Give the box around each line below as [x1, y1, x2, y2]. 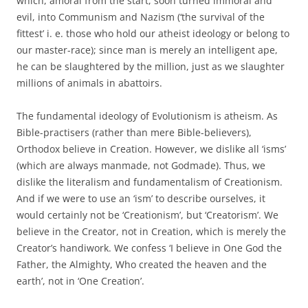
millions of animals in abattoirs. [16, 76, 162, 89]
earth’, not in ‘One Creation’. [16, 274, 144, 287]
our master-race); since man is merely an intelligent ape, [16, 43, 278, 56]
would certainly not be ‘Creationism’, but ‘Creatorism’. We [16, 208, 278, 221]
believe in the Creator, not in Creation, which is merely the [16, 224, 286, 238]
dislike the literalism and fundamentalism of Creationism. [16, 175, 283, 188]
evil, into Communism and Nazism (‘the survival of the [16, 10, 265, 23]
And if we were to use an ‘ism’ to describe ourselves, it [16, 191, 265, 205]
